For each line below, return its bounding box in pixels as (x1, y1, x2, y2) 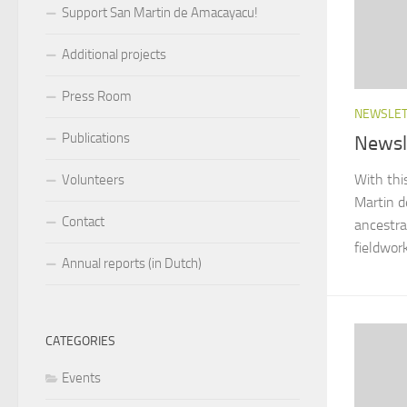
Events (62, 369, 101, 386)
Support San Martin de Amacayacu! (62, 4, 258, 21)
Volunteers (62, 171, 124, 188)
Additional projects (62, 45, 166, 63)
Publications (62, 129, 130, 146)
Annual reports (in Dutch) (62, 254, 202, 272)
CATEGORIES (45, 333, 115, 349)
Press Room (62, 87, 132, 104)
